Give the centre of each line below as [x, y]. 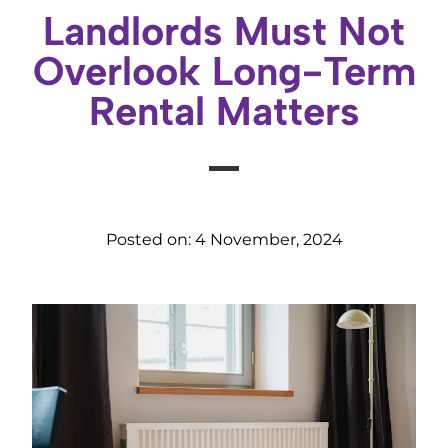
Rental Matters [224, 111]
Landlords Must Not [224, 31]
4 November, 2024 [268, 240]
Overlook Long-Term [224, 71]
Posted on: [150, 240]
